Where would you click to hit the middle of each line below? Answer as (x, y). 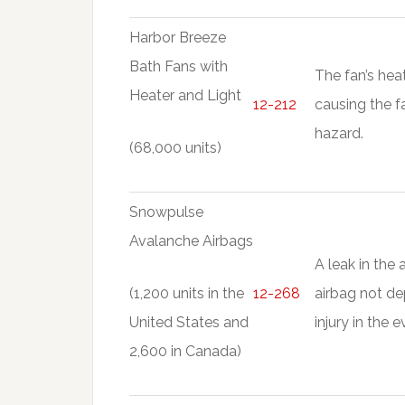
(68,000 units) (175, 148)
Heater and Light (185, 95)
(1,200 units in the (187, 293)
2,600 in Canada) (185, 351)
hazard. (339, 133)
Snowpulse (166, 212)
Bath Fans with (179, 66)
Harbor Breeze (178, 38)
